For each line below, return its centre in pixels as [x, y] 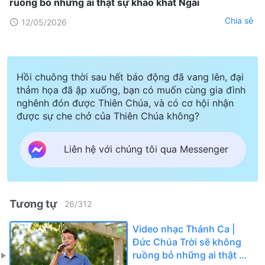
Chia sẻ [239, 21]
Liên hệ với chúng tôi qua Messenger [146, 149]
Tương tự [33, 203]
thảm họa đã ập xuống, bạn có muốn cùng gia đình [131, 90]
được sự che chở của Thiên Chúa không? [108, 116]
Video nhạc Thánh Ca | [184, 229]
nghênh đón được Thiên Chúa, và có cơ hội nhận [125, 103]
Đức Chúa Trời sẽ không [187, 242]
